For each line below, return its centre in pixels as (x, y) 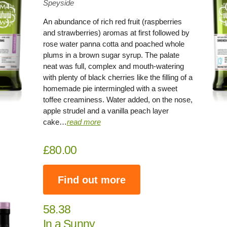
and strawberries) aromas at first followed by (116, 33)
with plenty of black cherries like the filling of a (118, 77)
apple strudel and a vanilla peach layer (106, 111)
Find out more (91, 180)
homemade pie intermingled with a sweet (110, 88)
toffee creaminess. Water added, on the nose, (118, 100)
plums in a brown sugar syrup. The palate (111, 55)
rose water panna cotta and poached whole (113, 44)
